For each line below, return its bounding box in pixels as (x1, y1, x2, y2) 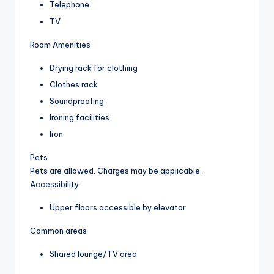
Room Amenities (30, 39, 91, 50)
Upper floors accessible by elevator (50, 202, 186, 212)
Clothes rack (50, 79, 98, 89)
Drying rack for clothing (50, 62, 138, 73)
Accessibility (30, 179, 79, 189)
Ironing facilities (50, 112, 109, 122)
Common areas (30, 225, 87, 235)
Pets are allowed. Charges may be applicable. (30, 165, 202, 176)
